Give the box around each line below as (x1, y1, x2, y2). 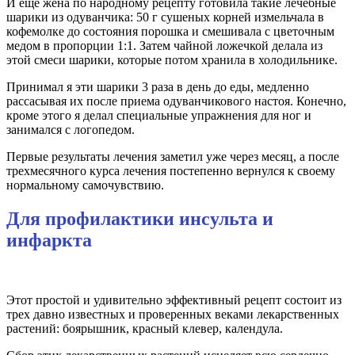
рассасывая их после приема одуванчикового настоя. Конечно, (6, 94, 346, 108)
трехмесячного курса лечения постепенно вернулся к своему (6, 163, 335, 177)
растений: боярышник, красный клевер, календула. (6, 322, 283, 336)
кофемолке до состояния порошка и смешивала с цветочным (6, 24, 334, 38)
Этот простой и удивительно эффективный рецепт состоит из (6, 293, 342, 307)
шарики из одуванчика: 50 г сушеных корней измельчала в (6, 10, 324, 24)
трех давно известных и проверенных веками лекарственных (6, 307, 339, 322)
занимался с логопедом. (6, 122, 135, 136)
